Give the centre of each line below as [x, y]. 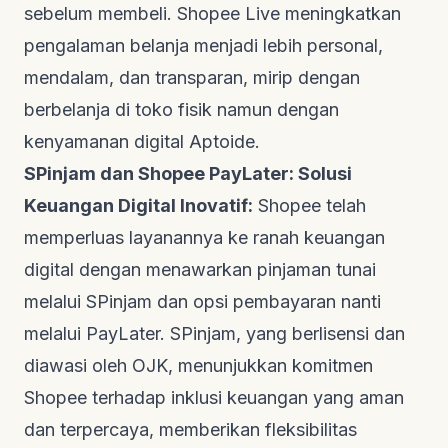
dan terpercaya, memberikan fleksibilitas [190, 429]
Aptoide [222, 141]
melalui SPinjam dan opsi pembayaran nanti [202, 301]
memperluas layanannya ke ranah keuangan [204, 237]
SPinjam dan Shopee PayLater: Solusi [188, 173]
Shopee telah [309, 205]
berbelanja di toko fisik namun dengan [181, 109]
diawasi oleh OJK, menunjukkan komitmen [198, 365]
